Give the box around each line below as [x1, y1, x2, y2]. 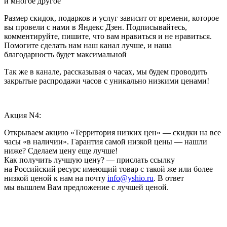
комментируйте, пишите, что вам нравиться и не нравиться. [4, 31, 212, 41]
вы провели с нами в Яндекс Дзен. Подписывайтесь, [4, 22, 187, 31]
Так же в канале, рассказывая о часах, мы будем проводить [4, 67, 207, 76]
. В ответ [154, 173, 184, 182]
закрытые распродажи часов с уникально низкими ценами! [4, 76, 209, 85]
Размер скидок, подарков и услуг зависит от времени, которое [4, 13, 219, 22]
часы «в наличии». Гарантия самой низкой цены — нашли [4, 137, 207, 146]
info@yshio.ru [107, 173, 154, 182]
